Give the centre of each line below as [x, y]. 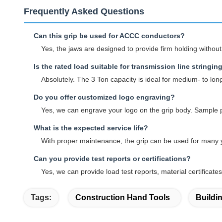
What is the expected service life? [91, 128]
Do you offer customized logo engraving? [104, 97]
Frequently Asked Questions [84, 11]
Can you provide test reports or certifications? [112, 159]
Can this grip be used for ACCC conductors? [109, 36]
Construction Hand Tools [123, 197]
